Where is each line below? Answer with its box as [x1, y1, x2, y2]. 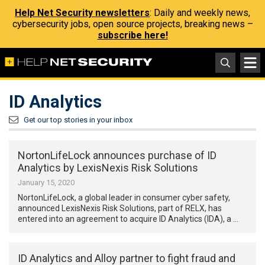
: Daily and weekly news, [150, 7, 250, 18]
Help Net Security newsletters [15, 7, 150, 18]
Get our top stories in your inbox [24, 115, 132, 124]
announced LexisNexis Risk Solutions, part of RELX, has [18, 203, 222, 214]
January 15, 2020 [18, 178, 75, 188]
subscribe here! [97, 30, 168, 41]
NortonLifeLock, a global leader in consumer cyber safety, [18, 193, 231, 203]
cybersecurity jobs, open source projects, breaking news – [12, 18, 253, 30]
